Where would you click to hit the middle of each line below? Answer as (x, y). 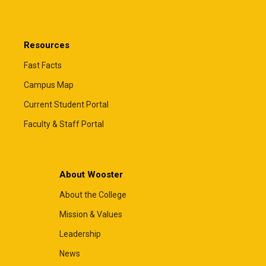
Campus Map (49, 85)
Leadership (80, 234)
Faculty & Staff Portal (64, 124)
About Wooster (91, 174)
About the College (93, 194)
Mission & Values (91, 214)
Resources (47, 45)
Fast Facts (43, 66)
